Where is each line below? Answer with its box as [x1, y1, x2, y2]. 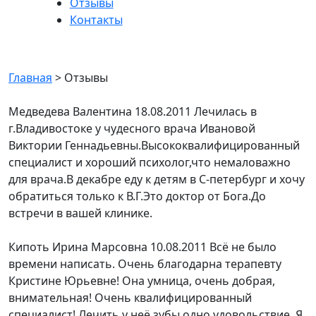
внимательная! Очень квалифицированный [8, 290, 252, 305]
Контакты [69, 12, 123, 28]
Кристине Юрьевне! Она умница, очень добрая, [8, 273, 275, 288]
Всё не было [209, 239, 276, 255]
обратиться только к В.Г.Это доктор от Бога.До [8, 188, 266, 204]
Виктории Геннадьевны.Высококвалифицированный [8, 138, 300, 153]
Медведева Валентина [8, 104, 132, 119]
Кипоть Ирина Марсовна [8, 239, 147, 255]
